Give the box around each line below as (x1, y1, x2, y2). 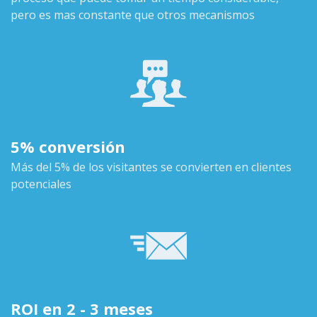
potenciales (11, 176, 71, 192)
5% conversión (11, 136, 125, 158)
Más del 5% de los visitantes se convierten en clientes (11, 159, 292, 175)
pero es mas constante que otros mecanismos (11, 7, 255, 23)
